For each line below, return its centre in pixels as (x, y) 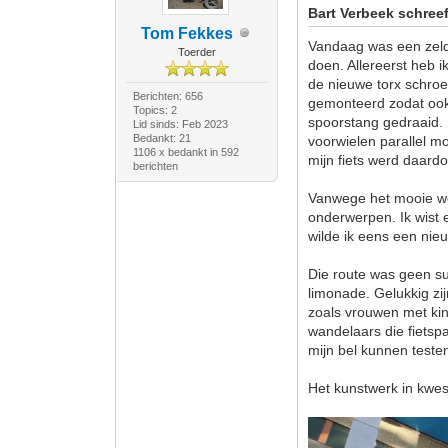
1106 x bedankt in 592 (185, 151)
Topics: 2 (154, 109)
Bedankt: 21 (161, 137)
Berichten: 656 (167, 95)
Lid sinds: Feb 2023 (180, 123)
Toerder (197, 51)
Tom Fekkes (187, 33)
